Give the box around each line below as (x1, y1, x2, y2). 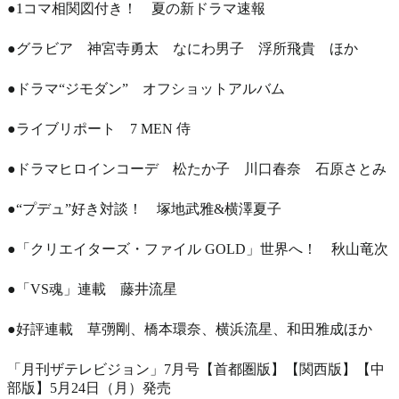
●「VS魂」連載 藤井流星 (7, 281, 177, 297)
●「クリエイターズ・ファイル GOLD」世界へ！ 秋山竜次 (7, 240, 388, 256)
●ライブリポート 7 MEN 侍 (7, 120, 191, 136)
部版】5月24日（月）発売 (7, 379, 171, 395)
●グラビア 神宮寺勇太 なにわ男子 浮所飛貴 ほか (7, 40, 358, 56)
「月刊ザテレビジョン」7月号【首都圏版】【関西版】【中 (7, 361, 385, 377)
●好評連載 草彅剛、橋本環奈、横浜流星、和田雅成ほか (7, 321, 372, 337)
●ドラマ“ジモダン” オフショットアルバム (7, 80, 285, 96)
